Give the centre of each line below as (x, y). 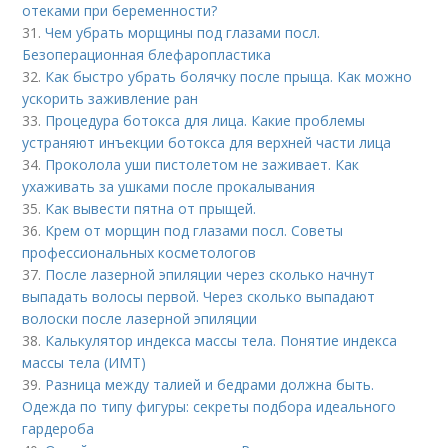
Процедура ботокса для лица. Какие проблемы (205, 120)
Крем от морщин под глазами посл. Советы (194, 230)
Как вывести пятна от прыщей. (151, 208)
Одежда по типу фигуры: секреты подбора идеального (209, 406)
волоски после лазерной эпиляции (140, 318)
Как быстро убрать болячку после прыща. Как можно (229, 76)
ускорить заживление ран (110, 98)
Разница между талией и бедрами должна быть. (210, 384)
